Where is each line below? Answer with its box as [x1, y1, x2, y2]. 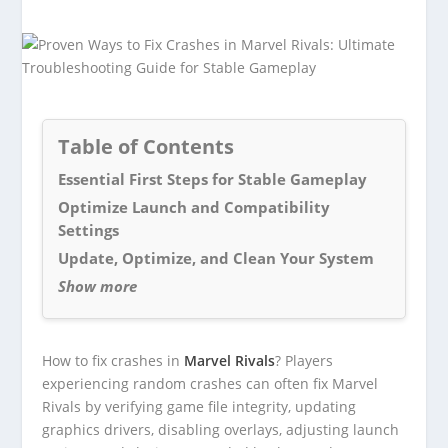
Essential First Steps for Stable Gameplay [58, 169, 368, 189]
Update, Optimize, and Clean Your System [58, 248, 375, 268]
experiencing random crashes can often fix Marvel [42, 374, 379, 393]
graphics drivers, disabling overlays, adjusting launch [42, 420, 400, 439]
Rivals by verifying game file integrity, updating [42, 397, 357, 416]
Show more [58, 276, 138, 296]
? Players [275, 351, 334, 370]
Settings [58, 220, 120, 240]
